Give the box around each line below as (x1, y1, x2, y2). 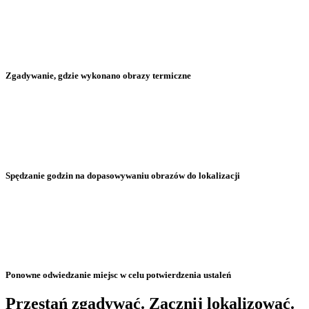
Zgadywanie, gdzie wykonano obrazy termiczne (6, 70, 191, 81)
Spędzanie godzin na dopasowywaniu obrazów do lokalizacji (6, 170, 240, 181)
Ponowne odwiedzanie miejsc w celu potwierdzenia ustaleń (6, 270, 231, 281)
